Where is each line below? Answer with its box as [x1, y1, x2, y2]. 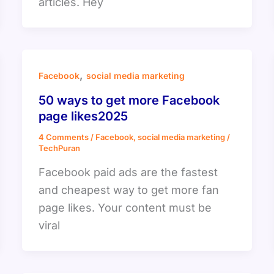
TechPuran [38, 143, 80, 154]
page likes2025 [38, 109, 128, 124]
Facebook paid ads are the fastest [38, 165, 218, 179]
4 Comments [38, 132, 89, 143]
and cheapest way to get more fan [38, 183, 219, 196]
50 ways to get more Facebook [38, 93, 220, 108]
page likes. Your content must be [38, 201, 212, 214]
